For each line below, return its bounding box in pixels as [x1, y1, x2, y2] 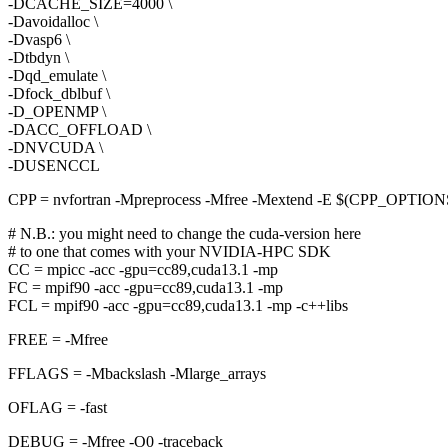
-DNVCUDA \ [8, 139, 103, 157]
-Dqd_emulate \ [8, 67, 106, 85]
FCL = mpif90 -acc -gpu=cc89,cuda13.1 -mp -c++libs [8, 297, 348, 315]
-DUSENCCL [8, 157, 100, 175]
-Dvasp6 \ [8, 31, 70, 49]
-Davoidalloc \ [8, 13, 98, 31]
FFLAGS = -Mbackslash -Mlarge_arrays [8, 365, 266, 383]
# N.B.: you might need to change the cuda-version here [8, 225, 361, 243]
